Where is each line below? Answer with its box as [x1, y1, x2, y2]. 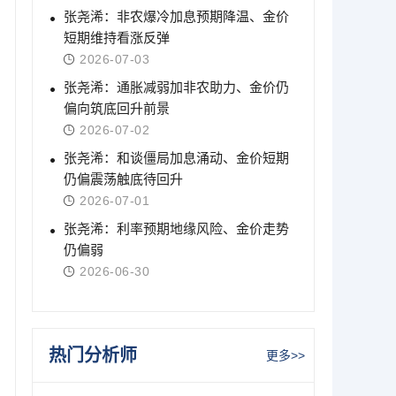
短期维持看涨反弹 [64, 30, 170, 45]
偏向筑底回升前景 [64, 101, 170, 116]
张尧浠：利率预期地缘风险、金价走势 [64, 221, 289, 236]
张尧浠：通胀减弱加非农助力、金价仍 [64, 80, 289, 95]
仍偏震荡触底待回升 [64, 171, 183, 187]
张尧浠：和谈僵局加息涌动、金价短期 [64, 150, 289, 165]
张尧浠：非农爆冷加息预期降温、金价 [64, 9, 289, 24]
